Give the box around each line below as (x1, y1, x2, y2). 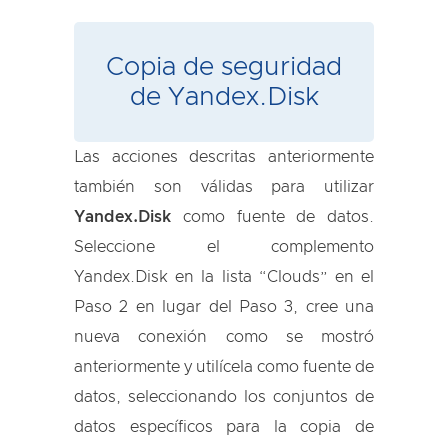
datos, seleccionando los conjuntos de (74, 388, 374, 405)
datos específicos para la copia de (74, 418, 374, 435)
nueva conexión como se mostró (74, 328, 374, 345)
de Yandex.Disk (129, 83, 319, 110)
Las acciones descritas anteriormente (74, 148, 374, 165)
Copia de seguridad (106, 53, 342, 80)
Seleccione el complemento (74, 238, 374, 255)
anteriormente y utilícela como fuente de (74, 358, 374, 375)
